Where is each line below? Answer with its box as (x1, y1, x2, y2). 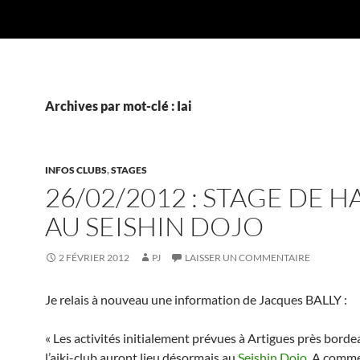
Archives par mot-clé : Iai (45, 98, 192, 113)
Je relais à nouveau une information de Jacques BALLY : (45, 292, 347, 307)
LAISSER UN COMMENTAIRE (185, 252, 310, 264)
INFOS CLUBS (45, 164, 107, 176)
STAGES (111, 164, 147, 176)
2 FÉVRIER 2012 (59, 252, 129, 264)
